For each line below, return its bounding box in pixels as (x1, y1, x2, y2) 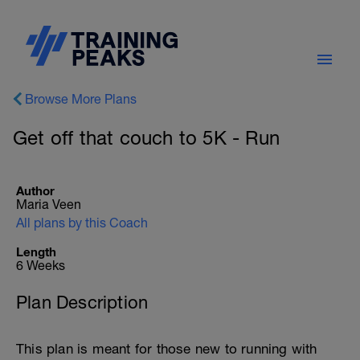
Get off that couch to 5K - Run (13, 126, 280, 149)
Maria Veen (16, 197, 81, 211)
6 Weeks (16, 258, 65, 272)
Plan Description (16, 292, 149, 313)
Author (16, 183, 55, 198)
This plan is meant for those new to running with (16, 341, 317, 357)
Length (16, 244, 56, 259)
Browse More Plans (25, 92, 137, 106)
